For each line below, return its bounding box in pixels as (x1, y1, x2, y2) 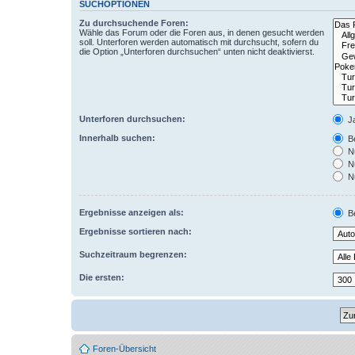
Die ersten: (79, 272, 124, 282)
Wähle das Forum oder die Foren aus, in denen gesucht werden (79, 28, 324, 37)
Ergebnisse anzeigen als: (79, 207, 184, 217)
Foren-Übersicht (93, 343, 156, 353)
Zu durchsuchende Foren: (79, 18, 189, 28)
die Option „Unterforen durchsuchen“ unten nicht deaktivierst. (79, 47, 315, 56)
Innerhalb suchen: (79, 132, 155, 143)
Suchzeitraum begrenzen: (79, 249, 187, 259)
